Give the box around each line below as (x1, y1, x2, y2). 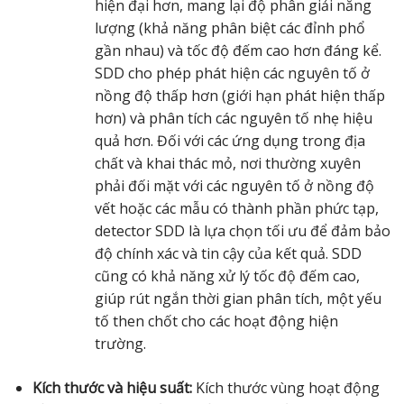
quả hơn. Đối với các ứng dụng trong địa (94, 130, 365, 151)
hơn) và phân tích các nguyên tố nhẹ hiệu (94, 107, 372, 128)
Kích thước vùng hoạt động (191, 377, 380, 398)
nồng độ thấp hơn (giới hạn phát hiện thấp (94, 85, 385, 106)
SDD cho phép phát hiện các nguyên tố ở (94, 62, 370, 83)
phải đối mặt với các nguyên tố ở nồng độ (94, 175, 374, 196)
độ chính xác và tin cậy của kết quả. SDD (94, 243, 362, 263)
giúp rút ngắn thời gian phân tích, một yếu (94, 288, 381, 308)
